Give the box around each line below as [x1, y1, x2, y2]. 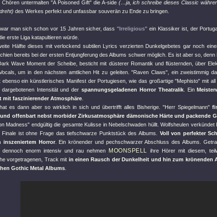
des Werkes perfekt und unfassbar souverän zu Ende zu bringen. [14, 8, 169, 14]
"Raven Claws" [131, 69, 168, 75]
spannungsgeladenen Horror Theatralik [81, 87, 184, 93]
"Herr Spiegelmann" [163, 104, 210, 110]
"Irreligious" [117, 26, 148, 31]
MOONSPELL [108, 147, 147, 154]
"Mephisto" [175, 78, 201, 84]
